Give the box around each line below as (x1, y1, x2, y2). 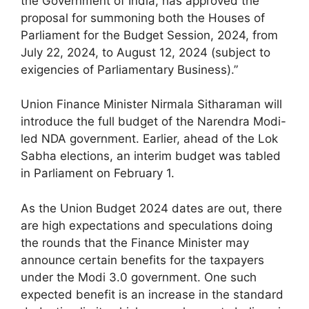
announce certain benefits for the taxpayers (21, 252, 264, 267)
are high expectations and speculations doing (21, 218, 272, 232)
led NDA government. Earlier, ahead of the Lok (21, 132, 278, 146)
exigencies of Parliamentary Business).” (21, 62, 238, 77)
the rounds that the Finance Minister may (21, 235, 249, 250)
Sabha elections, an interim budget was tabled (21, 149, 281, 163)
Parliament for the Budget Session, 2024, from (21, 28, 278, 42)
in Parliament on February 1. (21, 166, 175, 180)
